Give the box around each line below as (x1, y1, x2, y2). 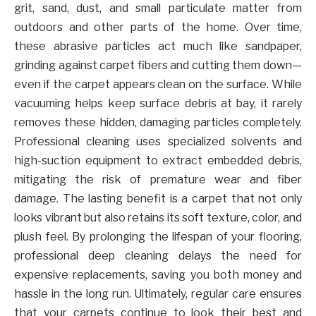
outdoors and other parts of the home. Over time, (14, 20, 302, 35)
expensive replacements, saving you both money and (14, 268, 302, 282)
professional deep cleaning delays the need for (14, 249, 302, 263)
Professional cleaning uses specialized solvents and (14, 135, 302, 149)
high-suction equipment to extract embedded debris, (14, 154, 302, 168)
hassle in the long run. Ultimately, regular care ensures (14, 287, 302, 301)
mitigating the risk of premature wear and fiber (14, 173, 302, 187)
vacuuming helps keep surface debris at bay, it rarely (14, 97, 302, 111)
